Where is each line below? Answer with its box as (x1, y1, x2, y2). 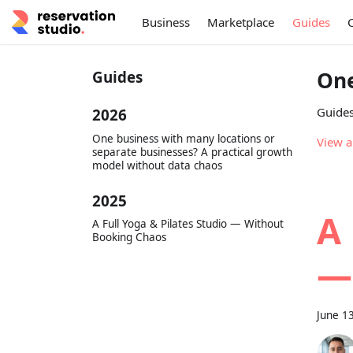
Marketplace (207, 13, 275, 30)
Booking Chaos (92, 230, 166, 245)
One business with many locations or (92, 131, 275, 146)
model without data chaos (92, 158, 222, 173)
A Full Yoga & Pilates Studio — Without (92, 217, 284, 232)
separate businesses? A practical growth (92, 144, 292, 159)
